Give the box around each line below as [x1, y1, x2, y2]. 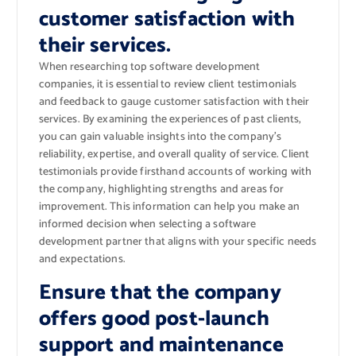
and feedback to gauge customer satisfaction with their [38, 92, 310, 111]
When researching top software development [38, 57, 261, 76]
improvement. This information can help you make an [38, 197, 300, 216]
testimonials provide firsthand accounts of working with [38, 162, 312, 181]
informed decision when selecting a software [38, 215, 257, 234]
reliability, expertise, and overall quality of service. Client [38, 145, 310, 164]
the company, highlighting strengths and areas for [38, 180, 284, 199]
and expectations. [38, 250, 126, 269]
